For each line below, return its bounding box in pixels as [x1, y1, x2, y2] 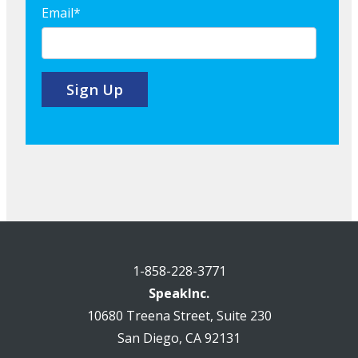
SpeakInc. [149, 284, 209, 302]
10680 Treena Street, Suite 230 [86, 307, 272, 324]
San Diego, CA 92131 [117, 329, 241, 347]
